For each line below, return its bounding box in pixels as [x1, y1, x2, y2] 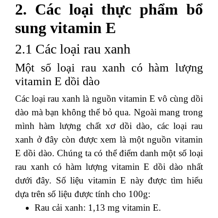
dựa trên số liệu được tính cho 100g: [15, 188, 150, 199]
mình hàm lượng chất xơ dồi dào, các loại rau [15, 120, 203, 131]
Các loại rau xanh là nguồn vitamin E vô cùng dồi [15, 93, 203, 104]
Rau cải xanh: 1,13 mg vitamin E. [35, 202, 161, 213]
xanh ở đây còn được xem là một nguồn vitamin [15, 134, 203, 145]
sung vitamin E [15, 18, 116, 36]
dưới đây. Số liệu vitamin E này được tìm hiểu [15, 175, 203, 185]
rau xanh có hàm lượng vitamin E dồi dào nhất [15, 161, 203, 172]
